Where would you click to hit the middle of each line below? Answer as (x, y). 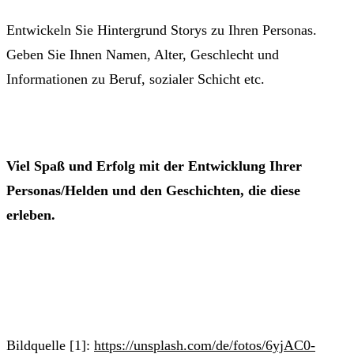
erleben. (31, 215)
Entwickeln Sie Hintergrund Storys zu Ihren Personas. (162, 30)
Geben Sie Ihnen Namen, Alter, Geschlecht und (143, 54)
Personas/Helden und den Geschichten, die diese (153, 190)
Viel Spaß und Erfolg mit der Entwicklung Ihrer (154, 166)
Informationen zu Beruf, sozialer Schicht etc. (137, 79)
